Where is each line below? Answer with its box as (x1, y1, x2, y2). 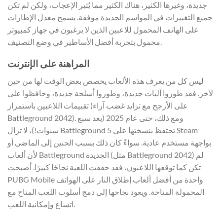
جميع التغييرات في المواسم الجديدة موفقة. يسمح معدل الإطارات (7, 12, 213, 22)
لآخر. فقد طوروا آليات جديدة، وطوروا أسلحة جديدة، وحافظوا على (7, 88, 213, 98)
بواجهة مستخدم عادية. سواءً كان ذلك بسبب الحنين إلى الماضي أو (7, 137, 211, 147)
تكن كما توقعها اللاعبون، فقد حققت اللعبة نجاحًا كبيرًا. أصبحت (7, 162, 201, 172)
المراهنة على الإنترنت (7, 58, 89, 70)
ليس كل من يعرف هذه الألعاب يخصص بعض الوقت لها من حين (7, 75, 204, 85)
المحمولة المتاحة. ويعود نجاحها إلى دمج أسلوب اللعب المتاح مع (7, 186, 204, 196)
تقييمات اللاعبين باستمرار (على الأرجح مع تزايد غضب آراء (7, 100, 89, 110)
